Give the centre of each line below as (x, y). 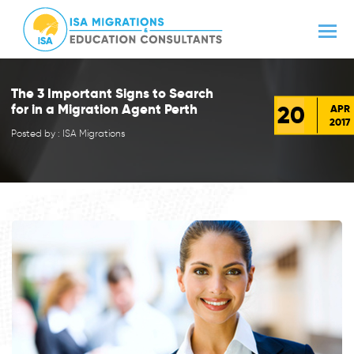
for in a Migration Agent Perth (104, 109)
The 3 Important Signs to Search (112, 93)
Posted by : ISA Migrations (68, 133)
